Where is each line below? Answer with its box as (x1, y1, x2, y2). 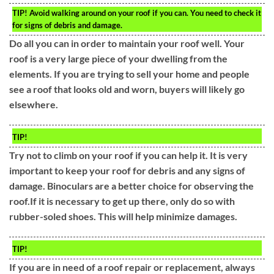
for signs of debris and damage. (12, 20, 122, 31)
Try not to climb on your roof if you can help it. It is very (9, 149, 248, 161)
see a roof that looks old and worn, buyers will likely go (9, 83, 245, 95)
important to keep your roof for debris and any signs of (9, 164, 245, 176)
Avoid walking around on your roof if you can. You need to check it (28, 8, 261, 18)
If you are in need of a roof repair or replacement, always (9, 261, 255, 273)
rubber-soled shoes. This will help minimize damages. (9, 210, 237, 222)
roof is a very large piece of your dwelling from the (9, 53, 228, 65)
